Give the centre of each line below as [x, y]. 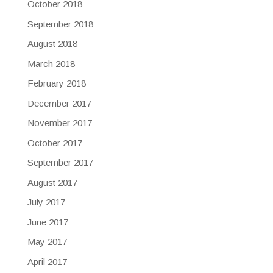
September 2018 [60, 24]
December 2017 [59, 103]
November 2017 [59, 123]
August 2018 [52, 44]
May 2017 [47, 242]
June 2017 [48, 222]
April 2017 [47, 261]
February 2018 [56, 83]
